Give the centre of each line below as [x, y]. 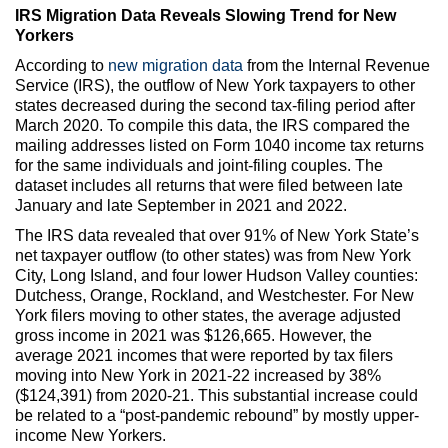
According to [61, 65]
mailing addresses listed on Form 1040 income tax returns [219, 145]
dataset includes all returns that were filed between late [209, 185]
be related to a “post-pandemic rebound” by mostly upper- [217, 415]
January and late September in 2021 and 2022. [181, 205]
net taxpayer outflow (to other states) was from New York [213, 255]
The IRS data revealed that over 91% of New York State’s [217, 235]
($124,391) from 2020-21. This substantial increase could [216, 395]
